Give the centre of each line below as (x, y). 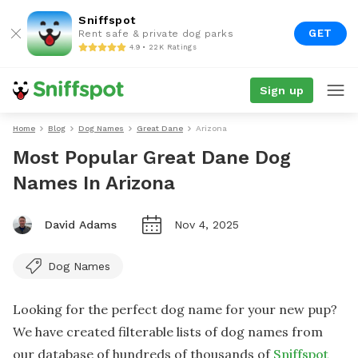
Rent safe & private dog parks (156, 34)
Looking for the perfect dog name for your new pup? (175, 309)
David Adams (81, 225)
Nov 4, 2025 (207, 225)
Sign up (281, 90)
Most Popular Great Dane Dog (152, 157)
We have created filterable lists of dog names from (168, 332)
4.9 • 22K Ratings (163, 47)
